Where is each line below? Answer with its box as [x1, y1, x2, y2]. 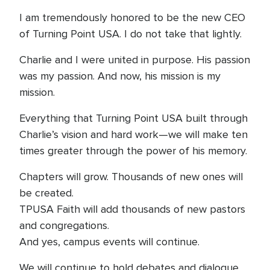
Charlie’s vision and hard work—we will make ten [19, 128, 248, 141]
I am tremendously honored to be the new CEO [19, 11, 245, 24]
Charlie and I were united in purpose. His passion [19, 53, 250, 66]
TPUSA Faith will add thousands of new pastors [19, 202, 245, 216]
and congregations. [19, 219, 109, 232]
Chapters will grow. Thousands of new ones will [19, 170, 243, 183]
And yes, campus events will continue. [19, 235, 199, 248]
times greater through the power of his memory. [19, 144, 247, 157]
